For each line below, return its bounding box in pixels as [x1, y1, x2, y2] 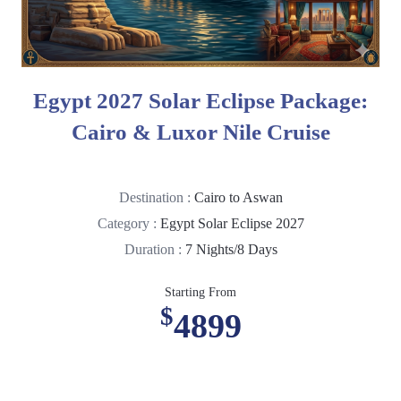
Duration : [124, 242, 185, 258]
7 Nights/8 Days [184, 242, 277, 258]
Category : [97, 216, 160, 232]
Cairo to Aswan [193, 190, 283, 206]
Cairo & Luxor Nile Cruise [71, 120, 330, 145]
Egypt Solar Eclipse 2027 [159, 216, 304, 232]
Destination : [118, 190, 194, 206]
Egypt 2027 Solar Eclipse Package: [33, 89, 368, 114]
